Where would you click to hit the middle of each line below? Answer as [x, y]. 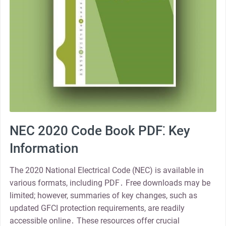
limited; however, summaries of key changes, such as [103, 196]
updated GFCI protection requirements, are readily [97, 208]
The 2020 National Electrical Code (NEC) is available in [106, 171]
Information [44, 149]
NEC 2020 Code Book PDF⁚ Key [100, 131]
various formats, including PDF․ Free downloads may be [110, 183]
